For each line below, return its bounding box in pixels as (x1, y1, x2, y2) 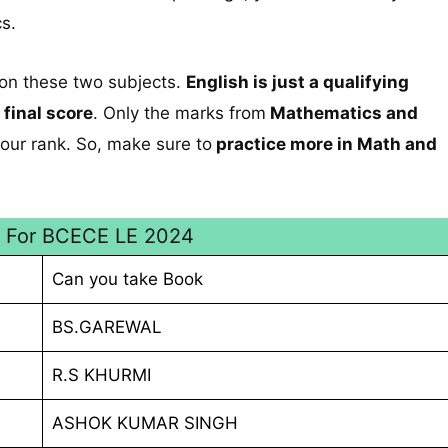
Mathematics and (266, 102, 418, 123)
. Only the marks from (93, 102, 266, 123)
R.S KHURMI (51, 364, 151, 385)
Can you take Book (51, 268, 203, 289)
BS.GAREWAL (51, 316, 162, 337)
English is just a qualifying (186, 71, 409, 92)
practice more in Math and (212, 133, 437, 154)
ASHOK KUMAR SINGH (51, 412, 238, 433)
